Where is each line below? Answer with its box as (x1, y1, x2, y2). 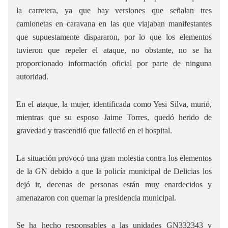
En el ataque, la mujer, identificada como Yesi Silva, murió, (16, 99, 212, 108)
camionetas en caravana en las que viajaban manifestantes (16, 19, 212, 28)
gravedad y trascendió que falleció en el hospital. (16, 126, 172, 135)
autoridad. (16, 72, 48, 81)
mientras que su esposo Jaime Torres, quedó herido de (16, 112, 212, 122)
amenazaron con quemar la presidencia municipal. (16, 193, 176, 202)
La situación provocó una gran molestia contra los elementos (16, 153, 212, 162)
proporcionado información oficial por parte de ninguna (16, 59, 212, 68)
